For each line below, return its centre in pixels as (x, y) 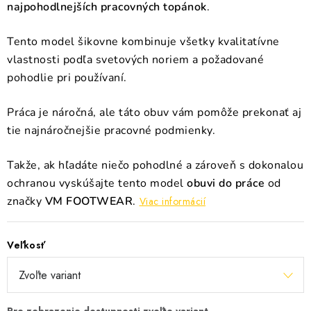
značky (26, 202)
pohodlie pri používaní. (67, 78)
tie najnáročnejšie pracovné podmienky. (111, 131)
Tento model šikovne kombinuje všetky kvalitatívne (143, 42)
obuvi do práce (226, 184)
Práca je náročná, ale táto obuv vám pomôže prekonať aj (154, 113)
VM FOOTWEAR (89, 202)
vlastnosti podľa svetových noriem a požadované (135, 60)
